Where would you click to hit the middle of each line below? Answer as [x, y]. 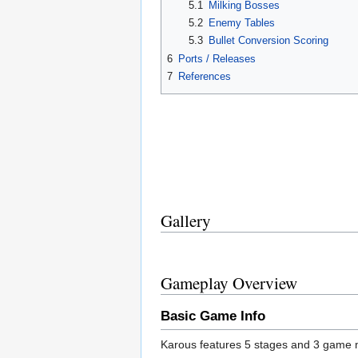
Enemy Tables [241, 23]
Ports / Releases [217, 58]
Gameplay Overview [229, 283]
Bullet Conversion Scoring [268, 41]
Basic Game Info [213, 316]
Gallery [186, 221]
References [205, 77]
